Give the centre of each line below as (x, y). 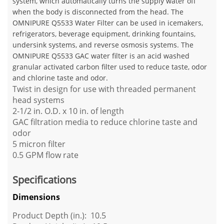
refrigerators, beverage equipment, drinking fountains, (104, 34)
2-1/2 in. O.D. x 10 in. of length (68, 111)
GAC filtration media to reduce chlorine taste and (105, 122)
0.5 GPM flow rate (45, 155)
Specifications (44, 180)
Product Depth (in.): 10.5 (59, 215)
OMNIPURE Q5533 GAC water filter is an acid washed (101, 56)
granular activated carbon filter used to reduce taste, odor (110, 67)
